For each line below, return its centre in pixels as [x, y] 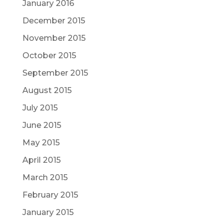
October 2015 [49, 55]
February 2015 [50, 195]
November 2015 [54, 38]
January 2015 [48, 212]
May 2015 [41, 142]
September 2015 [55, 73]
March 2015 [45, 177]
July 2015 [40, 108]
